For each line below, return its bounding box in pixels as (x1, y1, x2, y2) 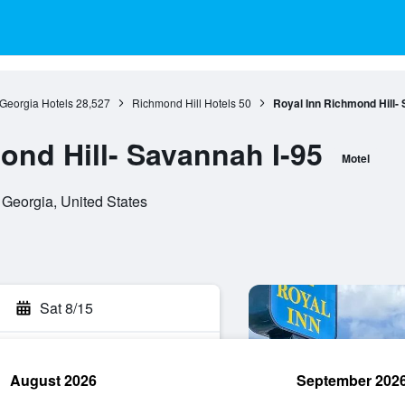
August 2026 (10, 370, 97, 391)
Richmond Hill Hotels (131, 95, 236, 110)
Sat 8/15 (40, 297, 93, 318)
